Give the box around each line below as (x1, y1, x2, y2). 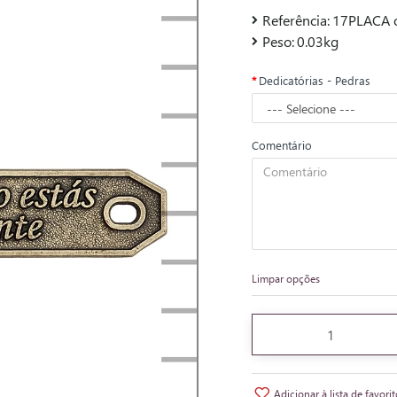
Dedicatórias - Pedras (259, 73, 370, 88)
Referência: (262, 11, 330, 29)
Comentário (252, 137, 312, 152)
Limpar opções (252, 271, 320, 285)
